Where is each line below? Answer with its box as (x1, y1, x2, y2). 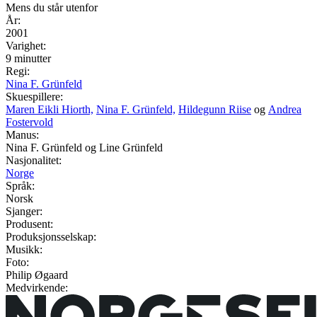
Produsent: (6, 218, 53, 231)
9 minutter (6, 52, 51, 65)
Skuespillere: (6, 91, 63, 103)
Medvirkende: (6, 282, 68, 294)
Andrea (268, 103, 301, 116)
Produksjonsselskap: (6, 231, 96, 243)
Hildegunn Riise (178, 103, 251, 116)
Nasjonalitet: (6, 154, 62, 167)
